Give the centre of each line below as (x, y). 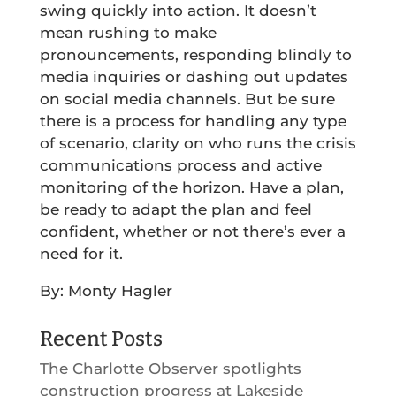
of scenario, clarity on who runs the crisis (198, 144)
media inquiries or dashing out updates (194, 77)
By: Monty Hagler (106, 291)
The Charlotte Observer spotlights (170, 369)
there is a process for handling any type (193, 122)
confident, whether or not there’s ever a (192, 232)
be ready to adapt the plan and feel (175, 210)
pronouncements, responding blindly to (195, 55)
